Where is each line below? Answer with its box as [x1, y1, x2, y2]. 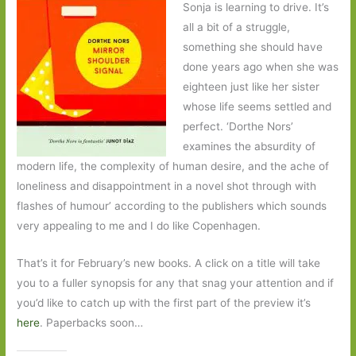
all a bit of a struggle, [182, 21, 290, 34]
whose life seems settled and [182, 100, 331, 114]
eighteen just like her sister [182, 80, 319, 94]
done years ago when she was [182, 60, 339, 74]
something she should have [182, 41, 323, 54]
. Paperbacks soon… [40, 316, 144, 330]
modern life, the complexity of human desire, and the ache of [17, 160, 330, 173]
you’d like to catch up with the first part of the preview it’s [17, 296, 311, 310]
